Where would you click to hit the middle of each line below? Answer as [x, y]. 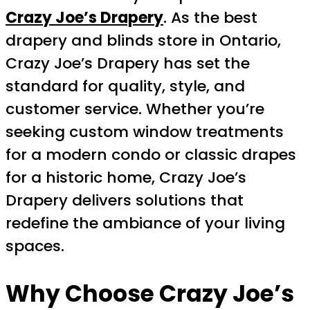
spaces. [35, 246]
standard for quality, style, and [125, 86]
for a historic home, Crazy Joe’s [126, 178]
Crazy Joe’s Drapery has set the [128, 64]
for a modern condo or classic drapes [151, 155]
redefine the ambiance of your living [145, 224]
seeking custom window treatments [145, 132]
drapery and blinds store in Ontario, [143, 41]
